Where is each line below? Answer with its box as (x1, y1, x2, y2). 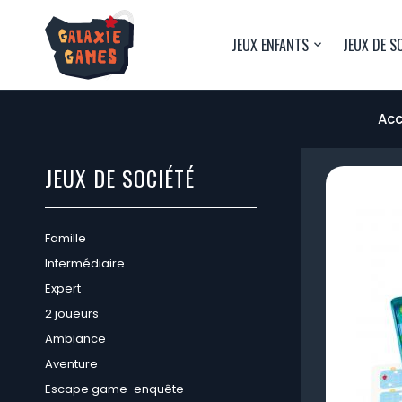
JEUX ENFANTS (232, 34, 309, 56)
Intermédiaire (45, 255, 125, 272)
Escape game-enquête (45, 380, 184, 398)
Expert (45, 280, 81, 297)
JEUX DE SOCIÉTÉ (45, 162, 195, 194)
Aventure (45, 355, 98, 372)
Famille (45, 230, 86, 247)
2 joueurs (45, 305, 99, 322)
